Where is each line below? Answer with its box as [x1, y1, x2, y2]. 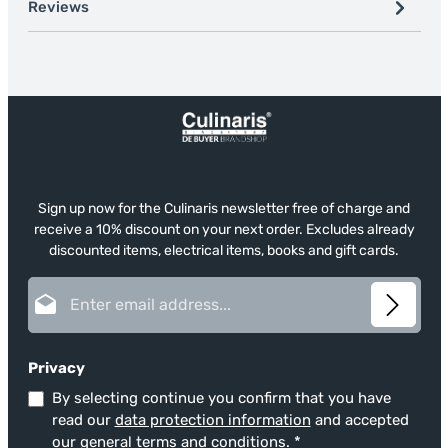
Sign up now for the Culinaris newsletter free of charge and [38, 200, 410, 217]
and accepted [310, 411, 409, 429]
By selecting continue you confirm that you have [51, 389, 391, 407]
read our [51, 411, 115, 429]
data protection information [114, 411, 311, 429]
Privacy [27, 359, 85, 377]
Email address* [223, 278, 317, 295]
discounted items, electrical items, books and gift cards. [49, 242, 399, 259]
